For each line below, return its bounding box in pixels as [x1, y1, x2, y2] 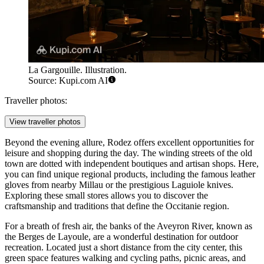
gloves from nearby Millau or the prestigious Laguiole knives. [5, 180, 233, 190]
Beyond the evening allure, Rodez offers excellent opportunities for [5, 137, 254, 148]
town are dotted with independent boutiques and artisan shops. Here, [5, 159, 259, 169]
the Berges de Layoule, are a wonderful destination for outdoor [5, 232, 238, 242]
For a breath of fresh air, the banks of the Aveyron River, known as [5, 221, 252, 232]
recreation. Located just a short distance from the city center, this [5, 242, 242, 253]
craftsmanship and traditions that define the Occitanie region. [5, 201, 229, 212]
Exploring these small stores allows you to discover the [5, 190, 208, 201]
